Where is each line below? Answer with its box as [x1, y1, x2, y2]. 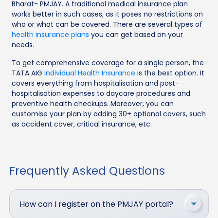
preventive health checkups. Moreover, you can [12, 98, 174, 109]
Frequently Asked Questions [9, 163, 165, 179]
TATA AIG [12, 68, 44, 78]
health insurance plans [12, 29, 89, 39]
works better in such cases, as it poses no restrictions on [12, 9, 203, 19]
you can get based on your [89, 29, 183, 39]
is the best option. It [135, 68, 204, 78]
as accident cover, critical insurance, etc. [12, 119, 152, 129]
